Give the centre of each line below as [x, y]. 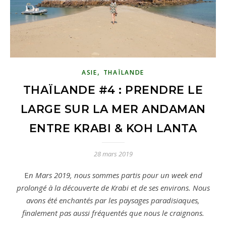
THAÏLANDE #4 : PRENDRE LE [113, 90]
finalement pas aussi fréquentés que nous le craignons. [113, 213]
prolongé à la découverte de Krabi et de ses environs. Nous [113, 187]
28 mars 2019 [113, 154]
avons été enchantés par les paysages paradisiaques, [113, 200]
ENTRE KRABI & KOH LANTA [113, 128]
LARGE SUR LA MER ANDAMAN [113, 109]
